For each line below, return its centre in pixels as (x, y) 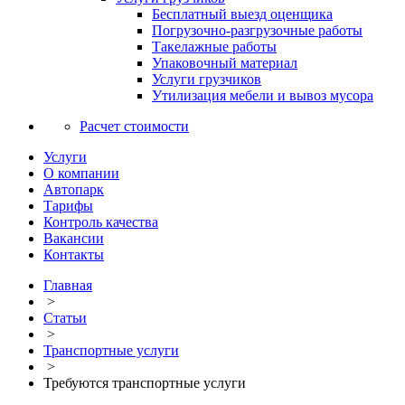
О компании (81, 173)
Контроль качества (101, 222)
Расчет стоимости (134, 126)
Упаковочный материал (225, 63)
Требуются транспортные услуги (145, 383)
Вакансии (74, 238)
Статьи (65, 318)
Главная (68, 285)
